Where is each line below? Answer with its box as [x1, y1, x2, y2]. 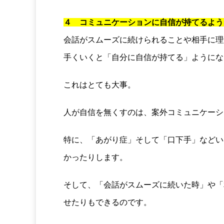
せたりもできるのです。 [63, 197, 151, 206]
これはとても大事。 [63, 80, 135, 89]
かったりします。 [63, 152, 127, 161]
